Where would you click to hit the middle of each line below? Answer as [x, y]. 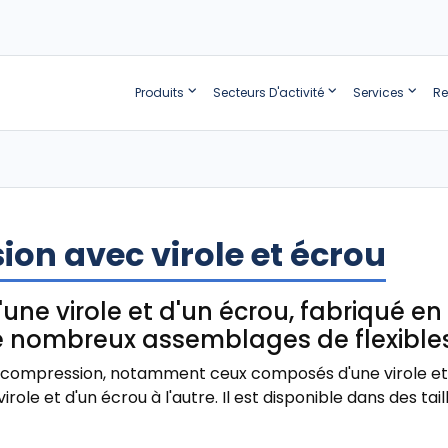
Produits [159, 93]
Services [378, 93]
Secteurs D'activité [268, 93]
